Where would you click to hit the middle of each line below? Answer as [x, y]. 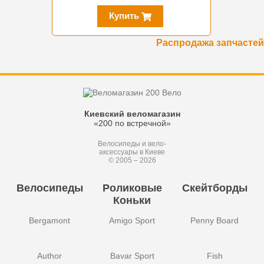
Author [49, 256]
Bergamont [49, 221]
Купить [125, 16]
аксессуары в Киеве [132, 152]
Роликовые [132, 188]
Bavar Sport [132, 256]
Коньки [132, 201]
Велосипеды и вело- [132, 144]
